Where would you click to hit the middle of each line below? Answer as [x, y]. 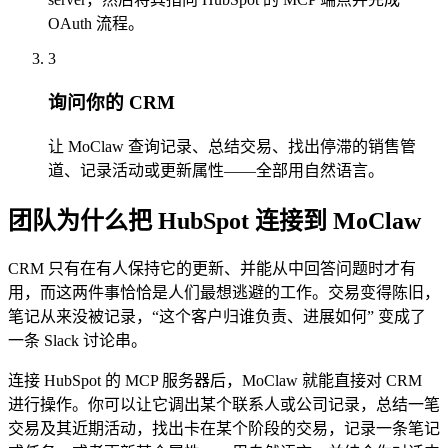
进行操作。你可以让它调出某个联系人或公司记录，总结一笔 [224, 405]
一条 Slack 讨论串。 [77, 341]
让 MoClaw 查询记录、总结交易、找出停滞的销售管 [232, 146]
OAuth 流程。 [96, 24]
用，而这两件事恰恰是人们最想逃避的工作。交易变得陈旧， [224, 293]
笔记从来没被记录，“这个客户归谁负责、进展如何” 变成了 [217, 317]
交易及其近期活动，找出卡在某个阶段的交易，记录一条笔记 [224, 429]
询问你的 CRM [111, 102]
